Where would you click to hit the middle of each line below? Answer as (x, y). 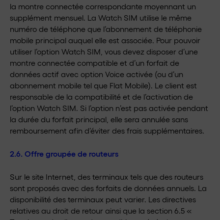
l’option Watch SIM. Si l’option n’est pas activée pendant (109, 108)
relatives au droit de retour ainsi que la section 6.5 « (101, 210)
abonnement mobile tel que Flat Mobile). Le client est (103, 85)
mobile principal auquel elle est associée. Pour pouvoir (105, 40)
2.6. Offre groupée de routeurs (64, 153)
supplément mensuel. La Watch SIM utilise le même (101, 17)
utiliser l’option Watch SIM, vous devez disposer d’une (104, 51)
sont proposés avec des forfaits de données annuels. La (108, 188)
